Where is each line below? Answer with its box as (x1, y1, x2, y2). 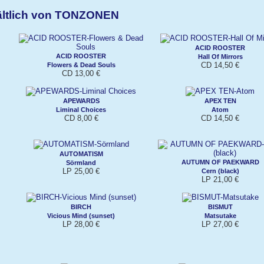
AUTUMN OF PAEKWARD (181, 158, 259, 166)
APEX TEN (204, 97, 236, 104)
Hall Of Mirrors (197, 52, 243, 60)
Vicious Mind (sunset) (47, 212, 115, 219)
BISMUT (207, 203, 233, 210)
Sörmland (66, 159, 96, 166)
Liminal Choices (56, 105, 106, 113)
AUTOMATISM (59, 150, 103, 157)
